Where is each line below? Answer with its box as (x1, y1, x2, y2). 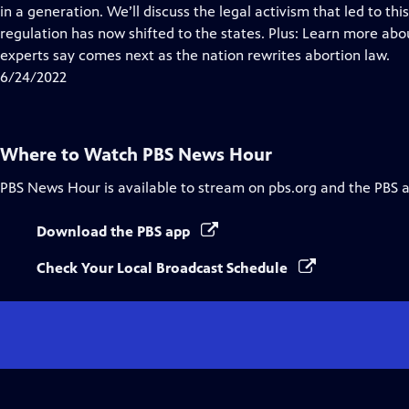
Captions (115, 24, 173, 41)
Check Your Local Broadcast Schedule (37, 259, 291, 277)
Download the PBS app (37, 223, 194, 240)
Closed (115, 2, 159, 19)
